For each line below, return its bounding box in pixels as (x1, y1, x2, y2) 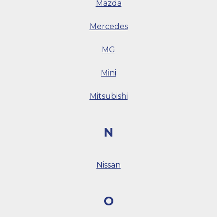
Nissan (96, 160, 121, 170)
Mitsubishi (89, 91, 128, 101)
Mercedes (89, 21, 128, 31)
